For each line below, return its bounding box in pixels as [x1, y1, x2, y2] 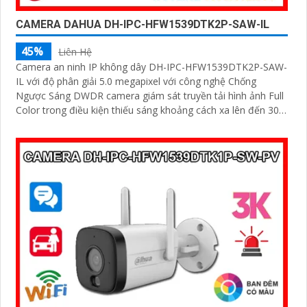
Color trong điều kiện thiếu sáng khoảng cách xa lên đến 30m [16, 103, 288, 117]
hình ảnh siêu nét [16, 118, 91, 132]
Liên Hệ [58, 45, 92, 59]
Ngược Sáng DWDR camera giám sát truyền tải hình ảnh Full [16, 89, 284, 103]
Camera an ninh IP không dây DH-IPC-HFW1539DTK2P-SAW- [16, 60, 287, 74]
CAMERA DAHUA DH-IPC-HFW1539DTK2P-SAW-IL [16, 18, 269, 32]
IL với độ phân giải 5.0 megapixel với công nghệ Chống [16, 75, 256, 88]
